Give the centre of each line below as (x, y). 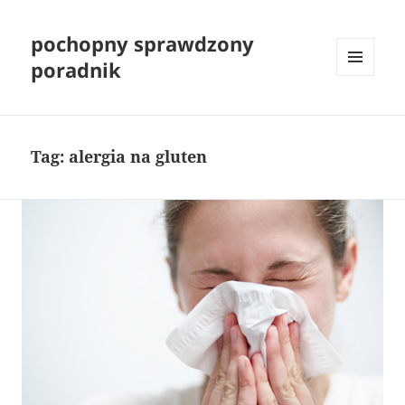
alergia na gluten (138, 157)
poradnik (76, 70)
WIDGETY (362, 114)
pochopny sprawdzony (143, 44)
